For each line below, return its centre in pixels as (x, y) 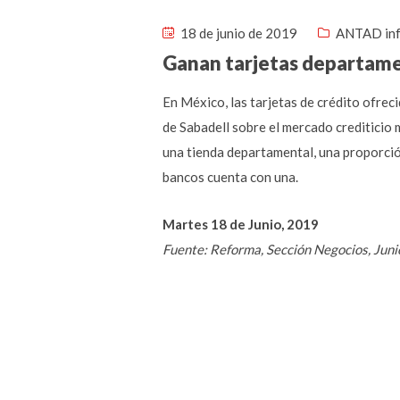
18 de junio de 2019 (237, 33)
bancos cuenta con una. (230, 177)
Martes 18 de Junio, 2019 (241, 224)
